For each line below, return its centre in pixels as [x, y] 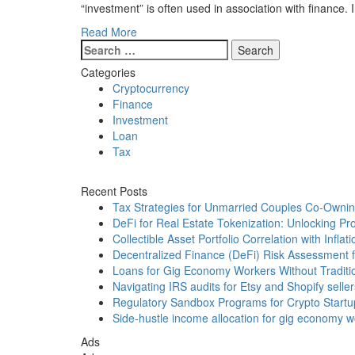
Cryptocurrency [151, 88]
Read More [109, 31]
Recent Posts [114, 191]
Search [99, 46]
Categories [108, 72]
